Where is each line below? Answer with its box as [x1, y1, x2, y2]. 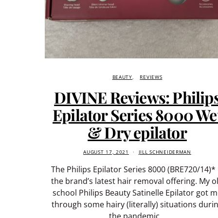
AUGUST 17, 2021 [83, 148, 129, 155]
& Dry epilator [88, 121, 187, 143]
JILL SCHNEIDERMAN [138, 148, 191, 155]
